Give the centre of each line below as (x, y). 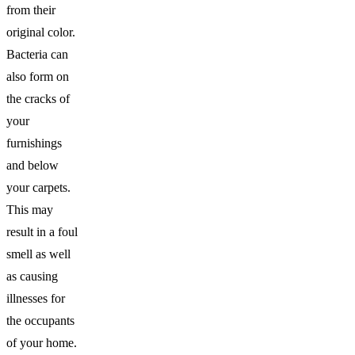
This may (30, 210)
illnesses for (36, 298)
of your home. (42, 343)
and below (32, 165)
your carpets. (38, 187)
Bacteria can (37, 54)
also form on (38, 76)
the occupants (40, 321)
